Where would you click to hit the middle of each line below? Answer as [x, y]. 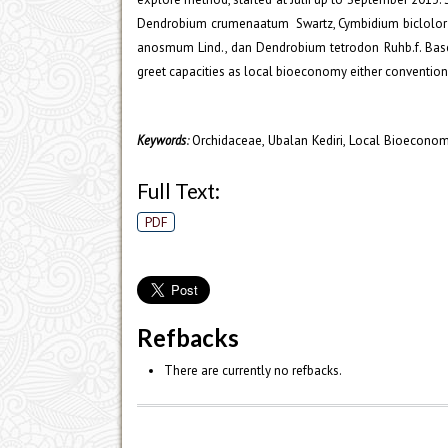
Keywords [161, 139]
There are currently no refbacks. [252, 370]
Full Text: [178, 191]
